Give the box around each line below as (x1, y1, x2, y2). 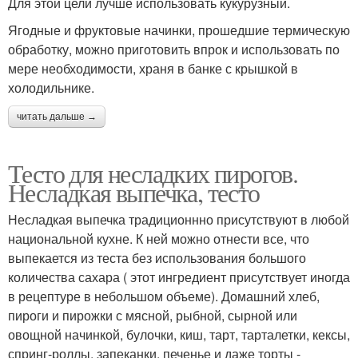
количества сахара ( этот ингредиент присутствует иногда (8, 268, 350, 287)
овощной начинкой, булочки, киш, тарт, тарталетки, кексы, (8, 325, 350, 344)
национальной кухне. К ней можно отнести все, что (8, 229, 309, 249)
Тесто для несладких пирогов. (8, 156, 298, 191)
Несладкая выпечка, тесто (8, 175, 260, 210)
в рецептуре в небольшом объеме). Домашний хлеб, (8, 287, 320, 306)
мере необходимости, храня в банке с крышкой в (8, 59, 298, 78)
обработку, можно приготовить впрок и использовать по (8, 40, 340, 59)
